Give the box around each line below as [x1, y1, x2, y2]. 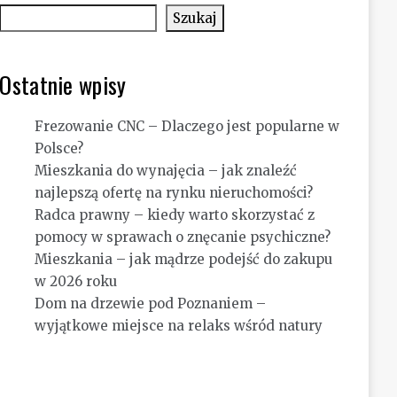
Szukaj [173, 10, 218, 27]
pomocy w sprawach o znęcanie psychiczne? [35, 229, 331, 245]
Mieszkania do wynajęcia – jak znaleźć [35, 162, 298, 179]
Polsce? [35, 140, 84, 157]
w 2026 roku [35, 273, 118, 290]
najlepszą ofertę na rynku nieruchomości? [35, 184, 314, 201]
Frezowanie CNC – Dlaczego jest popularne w [35, 118, 340, 135]
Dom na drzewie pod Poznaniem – [35, 295, 267, 312]
